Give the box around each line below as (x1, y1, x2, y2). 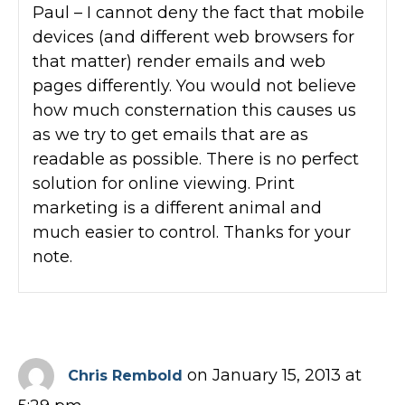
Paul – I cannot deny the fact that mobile (33, 2, 364, 23)
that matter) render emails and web (33, 51, 325, 71)
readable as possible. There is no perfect (33, 148, 359, 169)
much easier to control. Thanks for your (33, 221, 351, 242)
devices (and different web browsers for (33, 26, 354, 47)
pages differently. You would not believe (33, 75, 356, 96)
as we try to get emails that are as (33, 124, 308, 145)
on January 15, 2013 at (187, 364, 362, 385)
